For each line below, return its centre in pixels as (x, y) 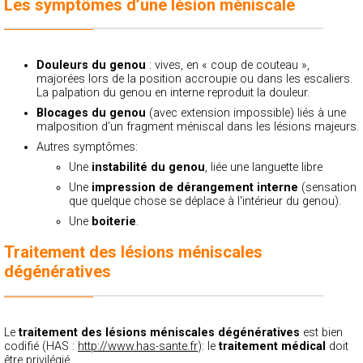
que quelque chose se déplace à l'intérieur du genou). (205, 202)
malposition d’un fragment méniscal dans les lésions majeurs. (198, 127)
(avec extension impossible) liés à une (246, 113)
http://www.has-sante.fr (138, 346)
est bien (321, 332)
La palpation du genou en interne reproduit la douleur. (173, 93)
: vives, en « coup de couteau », (228, 66)
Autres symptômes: (87, 147)
